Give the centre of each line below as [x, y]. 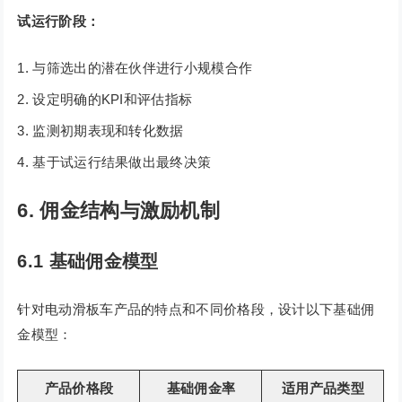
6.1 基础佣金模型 [88, 262]
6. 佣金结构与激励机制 [119, 211]
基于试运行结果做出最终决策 [122, 162]
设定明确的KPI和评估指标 [113, 100]
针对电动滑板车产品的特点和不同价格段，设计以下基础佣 [196, 310]
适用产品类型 [323, 389]
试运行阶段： [59, 22]
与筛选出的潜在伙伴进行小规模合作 [143, 68]
